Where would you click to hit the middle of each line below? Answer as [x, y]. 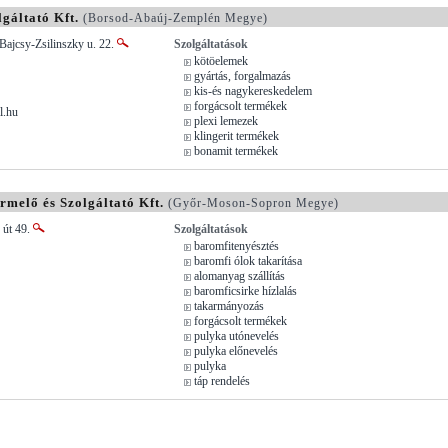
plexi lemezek [226, 120]
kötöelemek [221, 60]
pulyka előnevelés [236, 350]
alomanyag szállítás [239, 275]
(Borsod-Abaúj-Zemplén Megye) [173, 17]
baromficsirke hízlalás [245, 290]
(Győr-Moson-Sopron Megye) [251, 202]
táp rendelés [222, 380]
